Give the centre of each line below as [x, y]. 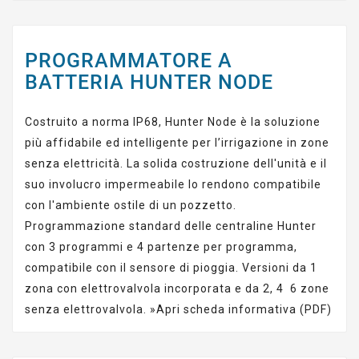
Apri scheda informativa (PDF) [244, 309]
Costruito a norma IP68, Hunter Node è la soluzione [173, 122]
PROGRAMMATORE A [129, 61]
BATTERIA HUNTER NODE [149, 82]
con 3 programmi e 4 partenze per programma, [161, 247]
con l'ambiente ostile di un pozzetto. [131, 205]
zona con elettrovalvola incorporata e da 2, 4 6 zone [177, 288]
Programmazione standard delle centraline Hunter [171, 226]
